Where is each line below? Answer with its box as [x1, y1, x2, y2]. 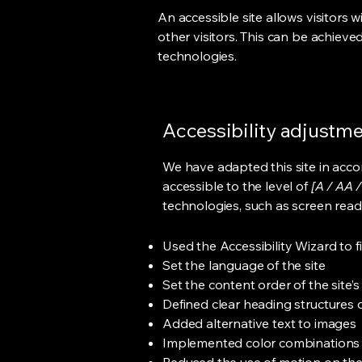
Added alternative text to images [162, 315, 356, 331]
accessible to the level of [162, 178, 308, 194]
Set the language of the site [162, 257, 329, 273]
